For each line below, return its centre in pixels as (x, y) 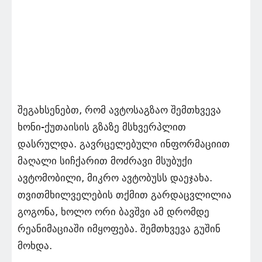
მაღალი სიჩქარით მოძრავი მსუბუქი (105, 161)
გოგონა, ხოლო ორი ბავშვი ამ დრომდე (113, 212)
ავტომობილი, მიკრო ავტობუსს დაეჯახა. (116, 178)
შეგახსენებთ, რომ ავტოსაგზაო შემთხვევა (119, 110)
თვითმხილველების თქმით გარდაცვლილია (125, 195)
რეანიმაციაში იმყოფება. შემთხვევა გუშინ (119, 229)
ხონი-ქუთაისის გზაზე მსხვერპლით (102, 127)
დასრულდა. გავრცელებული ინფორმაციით (124, 144)
